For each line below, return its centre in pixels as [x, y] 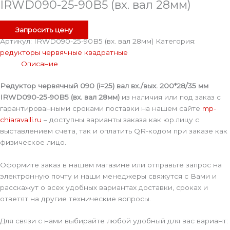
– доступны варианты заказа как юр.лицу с [120, 119]
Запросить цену [44, 30]
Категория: [176, 41]
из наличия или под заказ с [170, 97]
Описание [40, 64]
